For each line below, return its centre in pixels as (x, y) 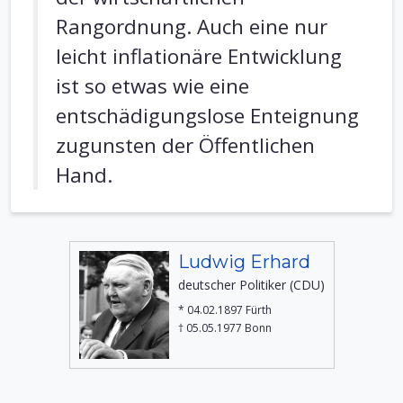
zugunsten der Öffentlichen (185, 145)
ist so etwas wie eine (152, 86)
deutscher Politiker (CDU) (251, 285)
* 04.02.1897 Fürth (224, 310)
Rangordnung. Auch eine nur (192, 27)
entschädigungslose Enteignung (207, 116)
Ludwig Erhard (244, 262)
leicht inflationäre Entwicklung (199, 56)
